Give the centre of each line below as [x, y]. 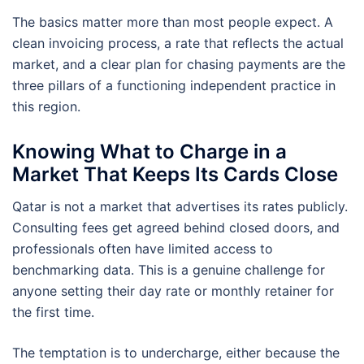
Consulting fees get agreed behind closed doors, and [176, 227]
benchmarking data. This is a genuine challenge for [169, 269]
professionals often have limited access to [143, 248]
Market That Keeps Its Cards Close [175, 174]
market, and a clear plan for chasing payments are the [179, 65]
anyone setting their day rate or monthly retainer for [173, 290]
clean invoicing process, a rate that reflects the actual [178, 43]
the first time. [53, 312]
